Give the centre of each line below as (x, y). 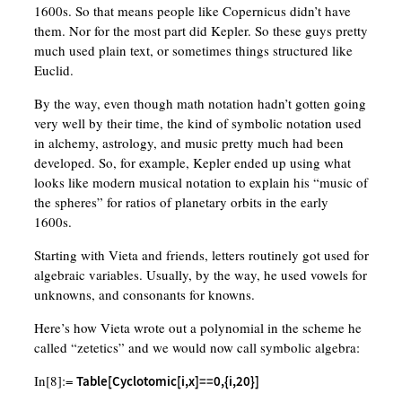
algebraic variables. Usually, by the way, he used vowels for (200, 275)
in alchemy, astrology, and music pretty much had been (188, 143)
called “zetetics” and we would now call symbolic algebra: (197, 348)
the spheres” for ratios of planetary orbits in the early (181, 202)
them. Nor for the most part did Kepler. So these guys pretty (201, 31)
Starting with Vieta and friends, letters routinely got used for (201, 255)
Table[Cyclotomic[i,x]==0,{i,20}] (167, 381)
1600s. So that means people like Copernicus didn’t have (192, 11)
